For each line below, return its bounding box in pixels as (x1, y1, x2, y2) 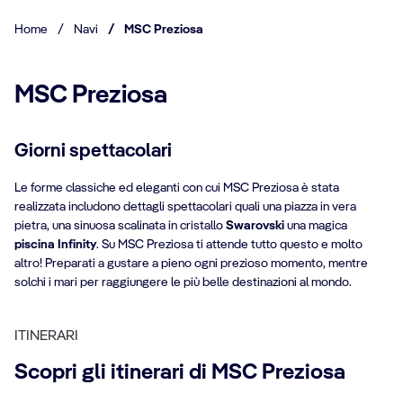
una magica (287, 219, 347, 232)
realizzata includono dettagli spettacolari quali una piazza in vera (14, 200, 356, 213)
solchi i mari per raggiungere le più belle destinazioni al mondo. (14, 275, 352, 289)
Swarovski (226, 219, 287, 232)
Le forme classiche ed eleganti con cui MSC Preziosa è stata (14, 181, 339, 194)
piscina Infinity (14, 237, 96, 251)
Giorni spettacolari (14, 142, 172, 162)
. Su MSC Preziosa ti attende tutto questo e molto (96, 237, 363, 251)
